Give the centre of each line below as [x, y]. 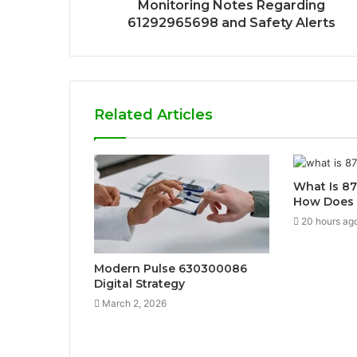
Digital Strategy [139, 283]
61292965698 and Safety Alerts [231, 22]
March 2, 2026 [134, 303]
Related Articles [153, 114]
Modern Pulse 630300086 [171, 268]
